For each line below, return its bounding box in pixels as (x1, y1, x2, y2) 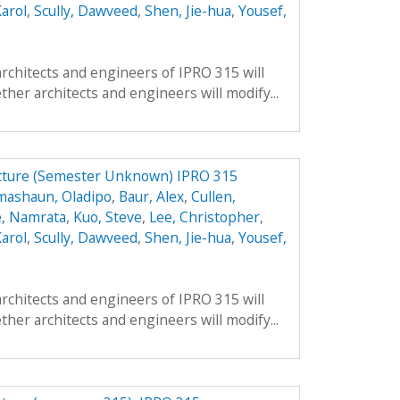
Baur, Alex (118, 187, 184, 207)
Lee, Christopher (148, 207, 260, 228)
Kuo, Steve (72, 207, 142, 228)
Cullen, (190, 187, 236, 207)
